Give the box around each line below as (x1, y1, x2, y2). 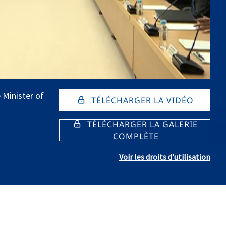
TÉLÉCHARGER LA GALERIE (84, 119, 198, 130)
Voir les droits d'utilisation (119, 152, 211, 162)
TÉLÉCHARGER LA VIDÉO (88, 95, 194, 106)
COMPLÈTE (112, 131, 159, 142)
